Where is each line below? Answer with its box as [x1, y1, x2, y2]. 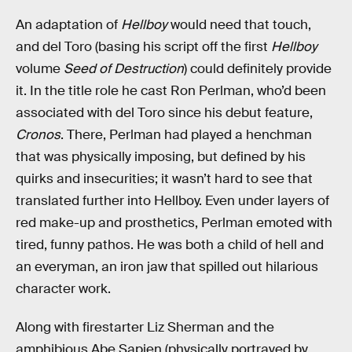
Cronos [16, 126, 60, 143]
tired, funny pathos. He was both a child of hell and [16, 236, 324, 253]
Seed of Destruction [64, 60, 184, 77]
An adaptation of [16, 16, 121, 33]
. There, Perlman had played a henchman [60, 126, 312, 143]
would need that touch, [170, 16, 311, 33]
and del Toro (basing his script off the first [16, 38, 271, 55]
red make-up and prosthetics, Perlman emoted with [16, 214, 332, 231]
